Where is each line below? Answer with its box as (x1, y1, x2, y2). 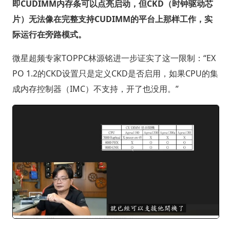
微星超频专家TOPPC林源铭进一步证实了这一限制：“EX (12, 52, 216, 64)
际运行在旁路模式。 (12, 29, 86, 41)
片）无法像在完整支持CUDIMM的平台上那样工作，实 (12, 13, 213, 25)
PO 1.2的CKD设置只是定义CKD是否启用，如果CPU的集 (12, 68, 218, 80)
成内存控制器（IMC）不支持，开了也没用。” (12, 83, 179, 95)
